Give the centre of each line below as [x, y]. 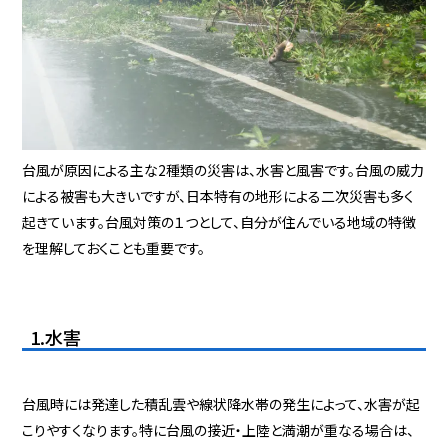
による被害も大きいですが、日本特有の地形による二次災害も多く [218, 196]
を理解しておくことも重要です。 [114, 248]
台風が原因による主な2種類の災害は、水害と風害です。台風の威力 [223, 170]
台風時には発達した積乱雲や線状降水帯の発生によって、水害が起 [221, 404]
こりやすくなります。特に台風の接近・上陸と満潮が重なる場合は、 [218, 430]
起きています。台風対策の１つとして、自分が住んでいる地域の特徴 [219, 222]
